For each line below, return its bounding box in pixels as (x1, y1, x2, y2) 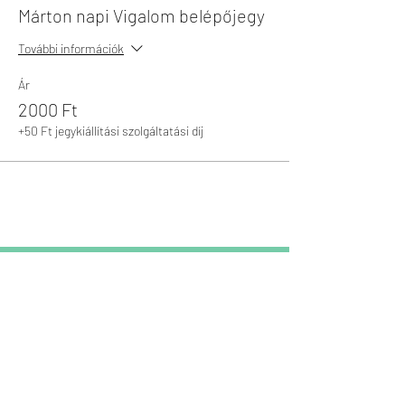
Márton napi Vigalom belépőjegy (18, 5, 265, 26)
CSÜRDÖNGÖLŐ (18, 378, 138, 400)
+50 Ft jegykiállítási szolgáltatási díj (18, 123, 203, 138)
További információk (18, 41, 124, 56)
